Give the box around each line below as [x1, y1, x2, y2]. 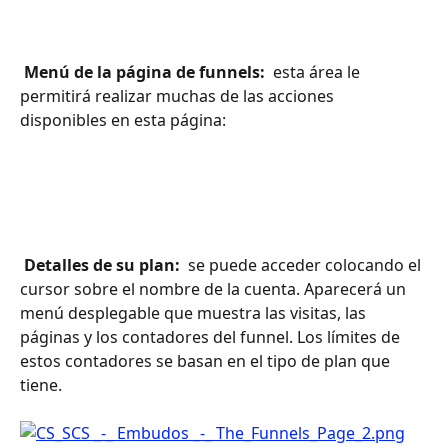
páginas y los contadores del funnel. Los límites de [20, 325, 404, 348]
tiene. [20, 373, 62, 396]
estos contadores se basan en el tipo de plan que [20, 349, 394, 372]
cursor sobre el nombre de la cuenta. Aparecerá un [20, 277, 410, 300]
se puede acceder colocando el [184, 253, 425, 276]
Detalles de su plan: [24, 253, 184, 276]
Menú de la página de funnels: [24, 60, 269, 83]
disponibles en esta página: [20, 108, 226, 131]
